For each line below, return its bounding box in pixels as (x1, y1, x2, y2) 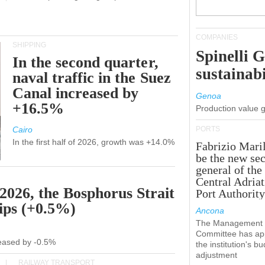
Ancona (196, 206, 224, 215)
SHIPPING (12, 41, 46, 49)
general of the (196, 163, 263, 176)
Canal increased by (12, 85, 139, 102)
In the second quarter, (12, 54, 159, 71)
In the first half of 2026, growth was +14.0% (12, 137, 174, 147)
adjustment (196, 250, 237, 260)
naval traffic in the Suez (12, 69, 171, 86)
